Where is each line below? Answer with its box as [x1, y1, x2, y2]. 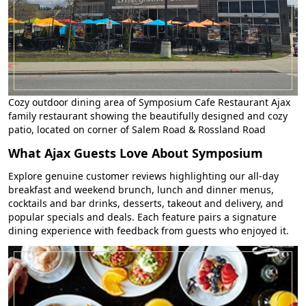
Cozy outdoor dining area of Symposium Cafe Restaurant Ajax [8, 96, 290, 109]
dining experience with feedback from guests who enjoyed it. [8, 224, 289, 238]
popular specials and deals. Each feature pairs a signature [8, 210, 277, 224]
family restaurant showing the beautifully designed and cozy [8, 109, 288, 123]
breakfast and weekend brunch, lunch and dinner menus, [8, 183, 274, 197]
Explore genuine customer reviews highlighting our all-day [8, 169, 279, 183]
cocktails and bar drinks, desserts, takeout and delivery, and [8, 197, 283, 210]
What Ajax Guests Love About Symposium [8, 145, 263, 162]
